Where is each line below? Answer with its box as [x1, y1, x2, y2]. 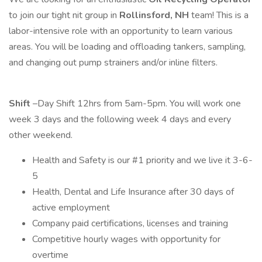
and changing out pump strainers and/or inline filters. [9, 56, 218, 69]
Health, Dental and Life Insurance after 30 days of [32, 185, 234, 198]
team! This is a [191, 9, 249, 22]
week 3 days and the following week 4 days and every [9, 113, 231, 126]
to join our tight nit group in [9, 9, 119, 22]
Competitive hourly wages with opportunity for [32, 233, 220, 246]
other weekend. [9, 129, 73, 142]
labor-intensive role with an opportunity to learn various [9, 25, 233, 37]
